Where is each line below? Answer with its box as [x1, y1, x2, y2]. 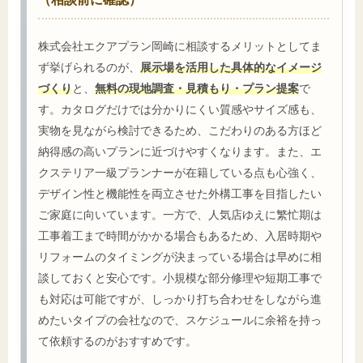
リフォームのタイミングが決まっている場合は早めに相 [38, 250, 322, 264]
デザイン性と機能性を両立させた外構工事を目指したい [38, 186, 322, 201]
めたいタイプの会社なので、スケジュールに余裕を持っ [38, 313, 322, 327]
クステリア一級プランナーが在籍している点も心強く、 [38, 165, 322, 180]
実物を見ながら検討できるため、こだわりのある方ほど [38, 123, 322, 138]
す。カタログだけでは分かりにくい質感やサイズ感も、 [38, 102, 322, 117]
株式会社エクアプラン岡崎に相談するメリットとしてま [38, 39, 322, 53]
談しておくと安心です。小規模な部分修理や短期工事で [38, 271, 322, 285]
